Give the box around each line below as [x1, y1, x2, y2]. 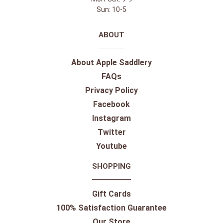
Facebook [93, 100, 130, 109]
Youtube [96, 141, 127, 151]
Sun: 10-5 [97, 5, 126, 13]
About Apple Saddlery [71, 58, 152, 67]
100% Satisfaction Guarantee [56, 203, 167, 213]
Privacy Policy [85, 86, 138, 95]
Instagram [92, 113, 131, 123]
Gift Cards [92, 189, 131, 199]
